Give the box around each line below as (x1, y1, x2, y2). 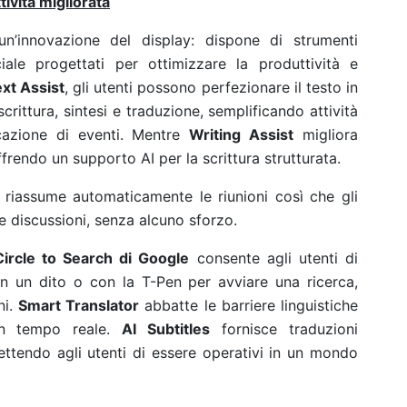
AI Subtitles (122, 320, 211, 338)
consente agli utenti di (189, 249, 359, 267)
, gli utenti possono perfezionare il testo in (64, 78, 359, 96)
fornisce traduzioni (210, 320, 359, 338)
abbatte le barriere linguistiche (139, 296, 359, 314)
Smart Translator (18, 296, 140, 314)
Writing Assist (189, 125, 294, 144)
